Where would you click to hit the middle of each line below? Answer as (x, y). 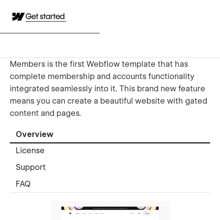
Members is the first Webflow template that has (99, 64)
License (30, 151)
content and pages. (45, 113)
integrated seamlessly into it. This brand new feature (108, 88)
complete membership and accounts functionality (102, 76)
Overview (35, 135)
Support (31, 167)
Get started (46, 16)
